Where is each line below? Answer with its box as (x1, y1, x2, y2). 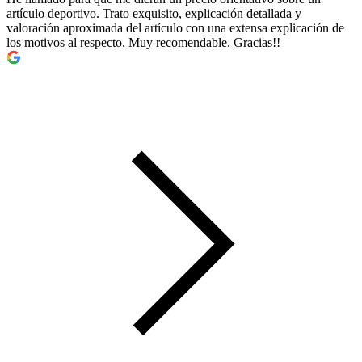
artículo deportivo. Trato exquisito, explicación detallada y (6, 6, 301, 21)
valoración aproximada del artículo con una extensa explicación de (6, 21, 344, 36)
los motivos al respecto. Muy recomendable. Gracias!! (6, 36, 280, 50)
